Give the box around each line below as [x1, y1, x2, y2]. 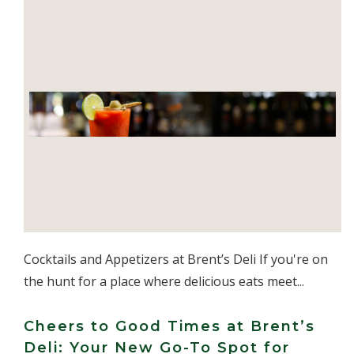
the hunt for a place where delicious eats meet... [24, 273, 304, 290]
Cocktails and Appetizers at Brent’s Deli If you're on [24, 250, 328, 268]
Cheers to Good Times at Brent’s [24, 318, 315, 335]
